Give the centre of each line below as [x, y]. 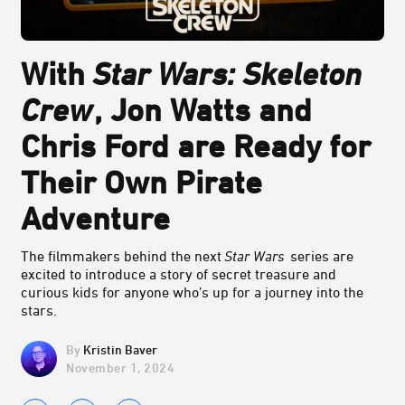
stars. [39, 311]
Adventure [95, 218]
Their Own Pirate [141, 182]
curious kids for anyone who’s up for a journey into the [192, 292]
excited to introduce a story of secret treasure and [179, 274]
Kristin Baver [120, 350]
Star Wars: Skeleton [227, 74]
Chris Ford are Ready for [196, 146]
